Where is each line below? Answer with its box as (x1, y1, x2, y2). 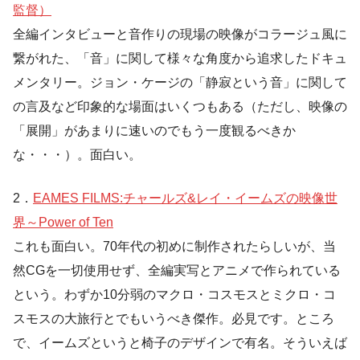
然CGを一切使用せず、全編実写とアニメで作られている (13, 263, 341, 277)
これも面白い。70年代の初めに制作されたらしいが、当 (13, 239, 336, 253)
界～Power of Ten (13, 215, 113, 229)
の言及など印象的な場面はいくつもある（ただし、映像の (13, 99, 347, 113)
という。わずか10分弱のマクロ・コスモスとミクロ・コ (13, 287, 336, 301)
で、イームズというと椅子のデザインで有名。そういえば (13, 335, 347, 350)
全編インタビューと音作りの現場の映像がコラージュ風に (13, 27, 347, 41)
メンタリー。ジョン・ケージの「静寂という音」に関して (13, 75, 347, 89)
